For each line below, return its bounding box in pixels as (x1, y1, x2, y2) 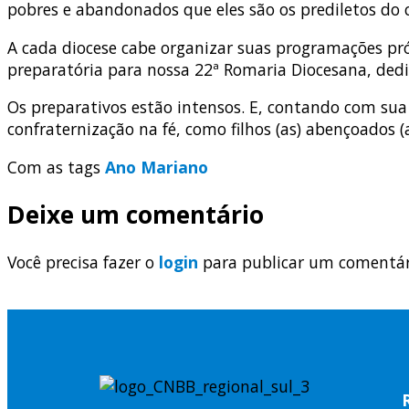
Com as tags (7, 155, 105, 178)
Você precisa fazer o (7, 250, 159, 273)
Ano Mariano (105, 155, 208, 178)
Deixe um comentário (7, 197, 264, 231)
